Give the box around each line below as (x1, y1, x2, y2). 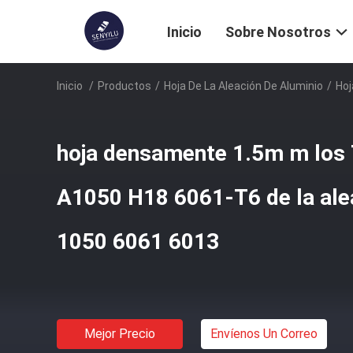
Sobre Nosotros (225, 24, 331, 41)
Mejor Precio (84, 326, 155, 341)
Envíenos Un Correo (210, 326, 318, 341)
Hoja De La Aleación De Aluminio (164, 80, 323, 92)
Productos (98, 80, 151, 92)
